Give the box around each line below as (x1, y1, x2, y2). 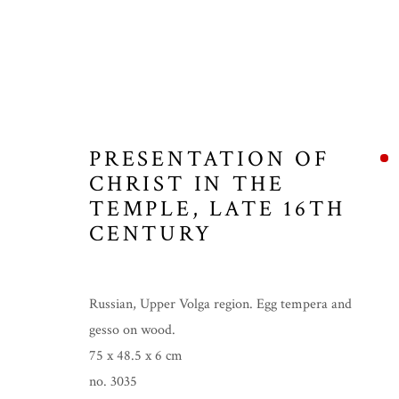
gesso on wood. (89, 320, 175, 339)
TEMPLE (89, 193, 192, 224)
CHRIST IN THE (89, 168, 285, 199)
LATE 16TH (209, 193, 346, 224)
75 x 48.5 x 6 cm (89, 346, 183, 365)
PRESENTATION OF (89, 143, 330, 174)
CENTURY (89, 218, 213, 248)
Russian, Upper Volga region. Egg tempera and (89, 294, 352, 313)
